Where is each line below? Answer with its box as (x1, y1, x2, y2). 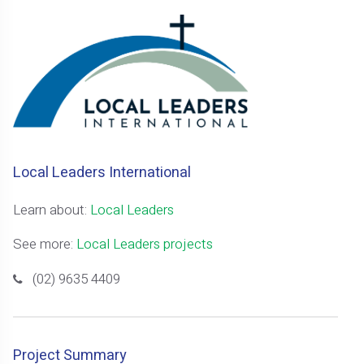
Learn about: (13, 200, 91, 221)
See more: (13, 234, 77, 255)
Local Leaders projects (76, 234, 214, 255)
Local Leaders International (13, 162, 192, 184)
